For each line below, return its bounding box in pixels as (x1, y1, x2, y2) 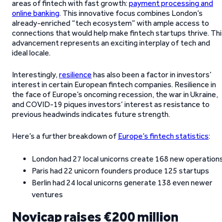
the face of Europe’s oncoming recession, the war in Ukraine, (12, 90, 218, 99)
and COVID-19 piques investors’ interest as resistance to (12, 100, 210, 109)
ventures (32, 190, 63, 199)
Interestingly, (12, 70, 59, 79)
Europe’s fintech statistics (118, 131, 209, 141)
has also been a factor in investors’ (92, 70, 212, 79)
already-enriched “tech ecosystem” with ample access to (12, 18, 209, 28)
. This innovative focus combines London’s (59, 8, 203, 18)
